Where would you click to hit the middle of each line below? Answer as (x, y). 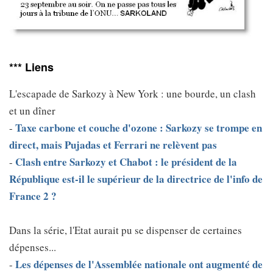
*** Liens (31, 67)
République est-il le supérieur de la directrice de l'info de (136, 179)
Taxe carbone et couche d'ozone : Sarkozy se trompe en (139, 128)
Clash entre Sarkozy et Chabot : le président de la (126, 162)
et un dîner (32, 111)
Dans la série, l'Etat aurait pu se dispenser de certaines (126, 230)
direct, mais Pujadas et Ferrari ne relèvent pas (113, 145)
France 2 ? (33, 196)
